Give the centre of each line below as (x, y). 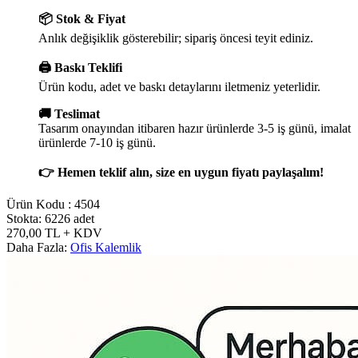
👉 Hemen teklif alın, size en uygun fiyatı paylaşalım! (181, 172)
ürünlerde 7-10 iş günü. (97, 142)
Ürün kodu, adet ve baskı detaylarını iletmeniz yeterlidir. (179, 86)
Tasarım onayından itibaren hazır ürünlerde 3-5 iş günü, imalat (195, 128)
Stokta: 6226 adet (50, 218)
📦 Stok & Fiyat (82, 18)
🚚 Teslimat (69, 113)
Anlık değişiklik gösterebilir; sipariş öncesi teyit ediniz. (176, 38)
